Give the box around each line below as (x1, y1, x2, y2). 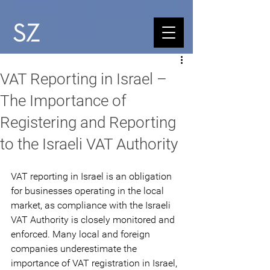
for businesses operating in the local (11, 185, 166, 196)
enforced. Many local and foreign (11, 228, 152, 240)
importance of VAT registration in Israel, (11, 257, 180, 269)
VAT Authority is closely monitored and (11, 214, 177, 225)
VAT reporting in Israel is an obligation (11, 171, 174, 182)
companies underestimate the (11, 243, 139, 254)
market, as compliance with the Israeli (11, 199, 173, 211)
